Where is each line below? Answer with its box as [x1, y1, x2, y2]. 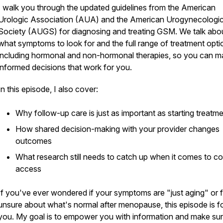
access [15, 164, 41, 174]
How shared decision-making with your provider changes [15, 124, 220, 134]
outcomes [15, 136, 52, 146]
